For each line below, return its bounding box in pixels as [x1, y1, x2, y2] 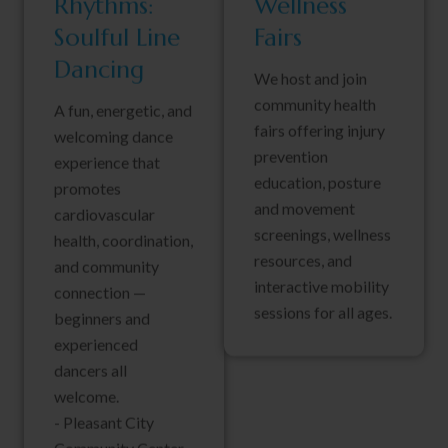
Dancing [54, 55, 144, 86]
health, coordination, [54, 231, 193, 251]
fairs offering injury [254, 121, 385, 141]
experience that [54, 153, 160, 173]
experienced [54, 335, 138, 355]
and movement [254, 199, 355, 219]
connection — [54, 283, 146, 303]
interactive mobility [254, 277, 389, 297]
